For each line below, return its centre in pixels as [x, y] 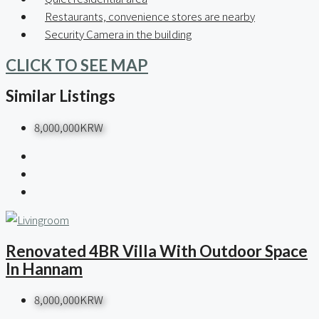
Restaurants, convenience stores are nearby [150, 16]
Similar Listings [61, 96]
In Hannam [44, 268]
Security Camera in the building [118, 34]
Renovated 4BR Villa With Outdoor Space [157, 251]
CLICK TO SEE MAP [77, 65]
